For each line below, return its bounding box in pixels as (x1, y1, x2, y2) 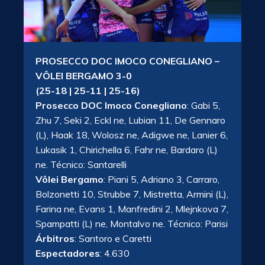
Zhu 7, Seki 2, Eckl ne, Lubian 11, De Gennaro (35, 114, 225, 126)
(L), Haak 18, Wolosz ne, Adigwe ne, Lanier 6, (35, 128, 228, 141)
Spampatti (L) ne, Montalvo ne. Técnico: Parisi (35, 217, 228, 230)
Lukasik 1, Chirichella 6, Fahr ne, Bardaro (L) (35, 143, 218, 156)
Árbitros (35, 232, 75, 244)
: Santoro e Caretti (75, 232, 151, 244)
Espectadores (35, 247, 100, 259)
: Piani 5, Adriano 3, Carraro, (104, 173, 219, 185)
